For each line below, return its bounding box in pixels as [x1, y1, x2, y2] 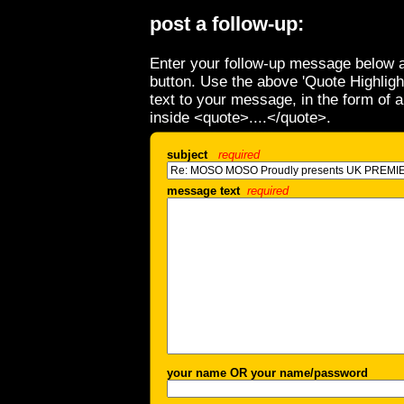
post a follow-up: [150, 13, 304, 36]
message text [167, 184, 247, 198]
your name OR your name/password [167, 366, 368, 381]
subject [167, 148, 218, 162]
